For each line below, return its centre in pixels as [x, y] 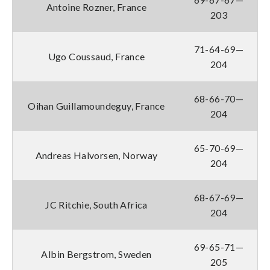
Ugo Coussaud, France [96, 56]
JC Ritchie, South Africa [96, 204]
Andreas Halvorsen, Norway [96, 155]
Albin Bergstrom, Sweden [96, 254]
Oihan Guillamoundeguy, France [96, 105]
